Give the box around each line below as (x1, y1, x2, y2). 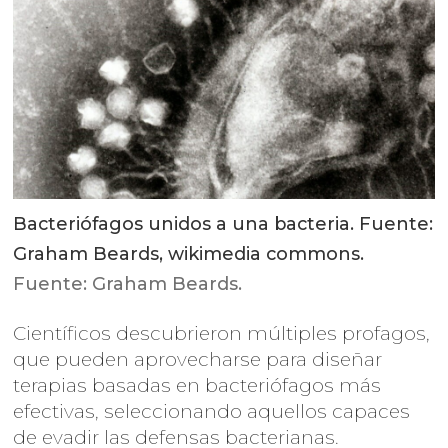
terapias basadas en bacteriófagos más (13, 374, 382, 398)
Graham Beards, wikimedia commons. (13, 243, 365, 266)
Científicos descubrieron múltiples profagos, (13, 322, 431, 346)
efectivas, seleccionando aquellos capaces (13, 400, 411, 424)
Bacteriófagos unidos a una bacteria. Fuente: (13, 213, 434, 236)
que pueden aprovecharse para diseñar (13, 348, 383, 372)
